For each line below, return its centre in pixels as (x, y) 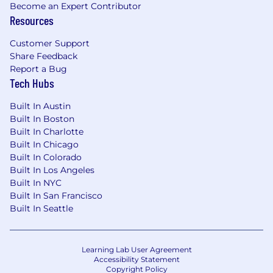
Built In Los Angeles (52, 170)
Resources (32, 20)
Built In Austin (40, 106)
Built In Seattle (41, 209)
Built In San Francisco (56, 196)
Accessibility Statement (136, 260)
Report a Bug (38, 69)
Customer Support (50, 44)
